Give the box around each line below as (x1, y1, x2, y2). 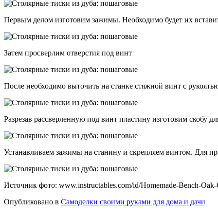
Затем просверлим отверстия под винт (4, 49, 132, 57)
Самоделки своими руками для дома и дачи (61, 198, 205, 206)
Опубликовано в (4, 198, 59, 206)
